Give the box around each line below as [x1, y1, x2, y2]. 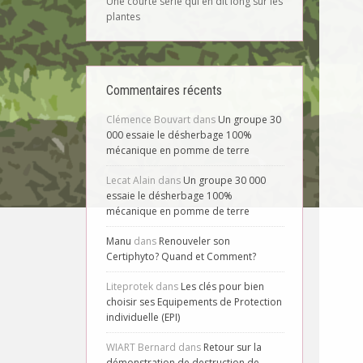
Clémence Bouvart [106, 113, 190, 126]
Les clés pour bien [181, 280, 264, 293]
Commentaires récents [106, 83, 222, 98]
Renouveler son [159, 234, 230, 248]
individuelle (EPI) [106, 310, 180, 324]
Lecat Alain [106, 173, 156, 187]
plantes [106, 10, 140, 23]
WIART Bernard [106, 340, 176, 354]
